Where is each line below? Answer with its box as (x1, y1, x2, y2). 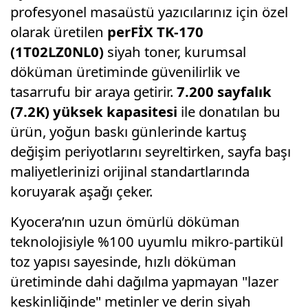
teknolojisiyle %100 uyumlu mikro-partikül (10, 231, 283, 251)
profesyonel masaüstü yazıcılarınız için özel (10, 1, 288, 21)
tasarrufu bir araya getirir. (10, 81, 177, 101)
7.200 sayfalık (177, 81, 272, 101)
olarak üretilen (10, 21, 107, 41)
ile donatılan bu (177, 101, 280, 121)
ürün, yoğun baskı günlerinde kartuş (10, 121, 247, 141)
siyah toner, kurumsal (104, 41, 246, 61)
